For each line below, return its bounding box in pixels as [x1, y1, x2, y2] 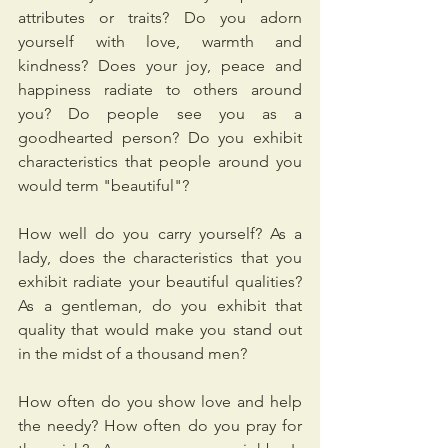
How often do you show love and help [18, 392, 302, 412]
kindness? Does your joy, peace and [18, 56, 302, 76]
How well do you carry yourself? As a [18, 224, 302, 244]
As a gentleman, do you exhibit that [18, 296, 302, 316]
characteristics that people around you [18, 152, 302, 172]
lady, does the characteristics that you [18, 248, 302, 268]
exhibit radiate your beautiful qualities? [18, 272, 302, 292]
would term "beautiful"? [18, 176, 193, 196]
